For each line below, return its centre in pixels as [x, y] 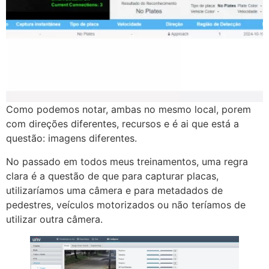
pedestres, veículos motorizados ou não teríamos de [126, 204]
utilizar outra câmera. [54, 219]
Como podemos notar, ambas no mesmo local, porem [128, 110]
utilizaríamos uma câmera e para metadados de [114, 190]
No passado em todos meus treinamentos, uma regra [127, 161]
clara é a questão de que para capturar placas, [112, 176]
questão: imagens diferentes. [71, 138]
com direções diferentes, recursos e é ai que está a [122, 124]
